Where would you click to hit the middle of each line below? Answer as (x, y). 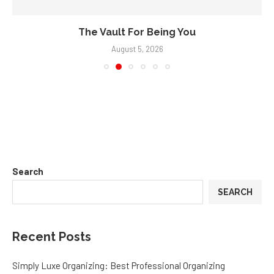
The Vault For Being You (137, 31)
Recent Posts (52, 235)
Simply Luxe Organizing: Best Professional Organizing (119, 264)
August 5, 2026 (137, 47)
